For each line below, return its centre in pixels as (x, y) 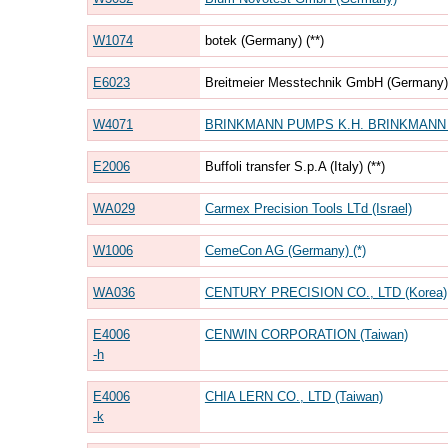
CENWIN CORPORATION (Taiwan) (306, 334)
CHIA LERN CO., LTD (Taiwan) (293, 396)
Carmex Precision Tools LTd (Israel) (308, 208)
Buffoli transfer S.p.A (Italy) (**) (294, 166)
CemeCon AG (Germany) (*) (285, 250)
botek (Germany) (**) (264, 40)
